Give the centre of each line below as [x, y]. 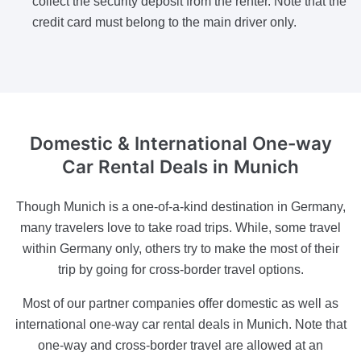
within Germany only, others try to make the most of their [180, 248]
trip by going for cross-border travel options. [180, 269]
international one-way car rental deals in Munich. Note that [180, 324]
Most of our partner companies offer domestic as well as [180, 303]
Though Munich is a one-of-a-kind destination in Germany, [180, 206]
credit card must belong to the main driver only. [164, 23]
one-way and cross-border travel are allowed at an [180, 345]
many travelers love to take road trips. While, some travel [180, 227]
